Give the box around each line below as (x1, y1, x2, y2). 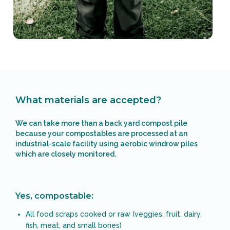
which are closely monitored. (15, 149, 116, 158)
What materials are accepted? (15, 94, 161, 106)
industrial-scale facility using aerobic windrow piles (15, 139, 198, 148)
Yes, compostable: (15, 190, 93, 201)
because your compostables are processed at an (15, 129, 187, 138)
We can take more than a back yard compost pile (15, 119, 187, 127)
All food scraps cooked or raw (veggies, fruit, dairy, (26, 209, 202, 218)
